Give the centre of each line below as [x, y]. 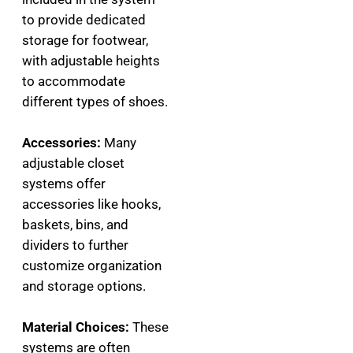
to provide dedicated [84, 20]
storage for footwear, [85, 40]
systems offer [64, 184]
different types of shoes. [95, 102]
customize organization [92, 266]
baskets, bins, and [75, 225]
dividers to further [75, 245]
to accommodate [74, 81]
